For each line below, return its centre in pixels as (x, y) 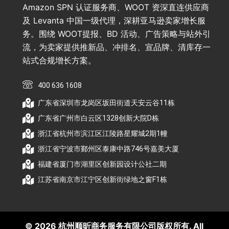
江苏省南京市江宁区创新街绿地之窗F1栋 (103, 179)
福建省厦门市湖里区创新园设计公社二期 (102, 164)
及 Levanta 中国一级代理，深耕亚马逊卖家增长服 (114, 20)
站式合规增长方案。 (60, 60)
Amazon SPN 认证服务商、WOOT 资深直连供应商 (116, 7)
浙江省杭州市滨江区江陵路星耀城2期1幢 (103, 133)
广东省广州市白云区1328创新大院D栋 (99, 118)
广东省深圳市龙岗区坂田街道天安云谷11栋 (107, 103)
